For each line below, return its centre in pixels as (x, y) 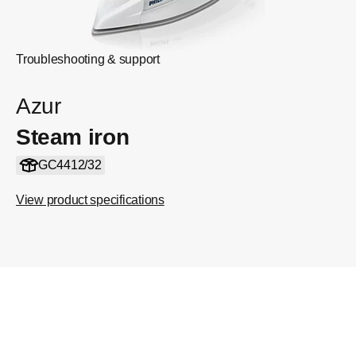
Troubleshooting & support (88, 59)
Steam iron (73, 137)
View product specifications (90, 200)
